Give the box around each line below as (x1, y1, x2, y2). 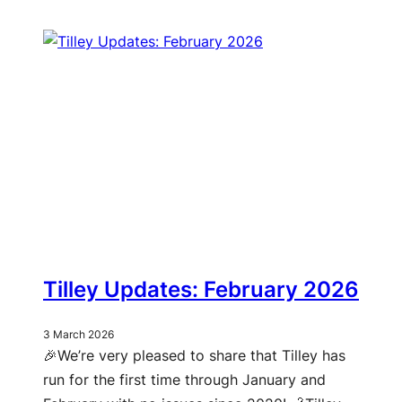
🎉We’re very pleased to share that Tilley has (43, 346, 345, 365)
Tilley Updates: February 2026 (43, 276, 359, 303)
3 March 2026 (43, 328, 114, 342)
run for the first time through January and (43, 371, 326, 389)
